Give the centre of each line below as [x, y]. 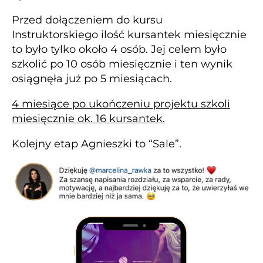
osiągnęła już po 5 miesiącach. [92, 79]
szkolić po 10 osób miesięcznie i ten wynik [122, 64]
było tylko [50, 50]
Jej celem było [189, 50]
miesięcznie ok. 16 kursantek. [88, 119]
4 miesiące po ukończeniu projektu [106, 104]
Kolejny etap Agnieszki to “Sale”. [97, 144]
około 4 [98, 50]
